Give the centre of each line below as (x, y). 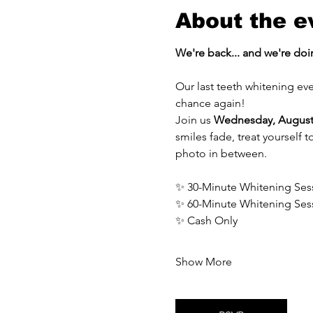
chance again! (210, 103)
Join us (194, 120)
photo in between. (221, 153)
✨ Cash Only (206, 220)
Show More (203, 262)
